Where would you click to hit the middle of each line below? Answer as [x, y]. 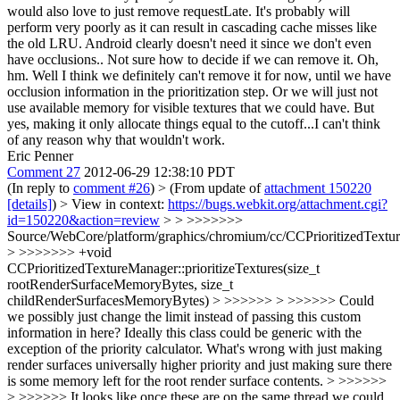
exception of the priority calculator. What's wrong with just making [195, 349]
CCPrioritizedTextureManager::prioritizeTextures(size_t [163, 268]
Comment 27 [44, 172]
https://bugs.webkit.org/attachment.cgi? [278, 204]
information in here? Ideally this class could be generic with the [184, 333]
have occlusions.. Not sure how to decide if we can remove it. [180, 59]
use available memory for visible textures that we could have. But [191, 108]
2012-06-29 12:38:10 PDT [159, 172]
